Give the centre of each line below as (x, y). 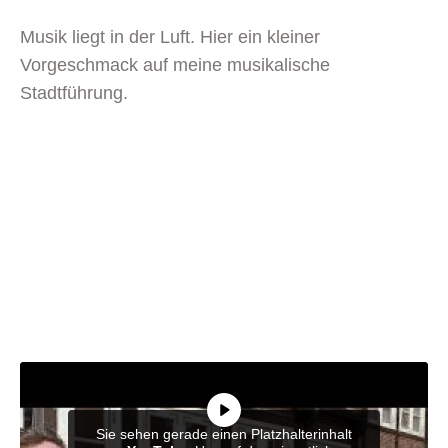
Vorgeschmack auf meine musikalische (175, 65)
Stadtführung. (74, 93)
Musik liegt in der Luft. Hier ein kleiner (170, 37)
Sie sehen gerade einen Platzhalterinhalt (224, 433)
